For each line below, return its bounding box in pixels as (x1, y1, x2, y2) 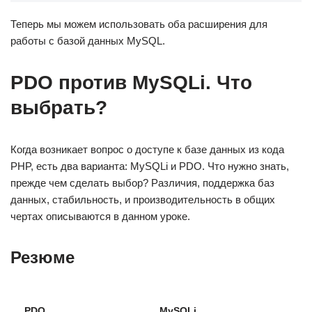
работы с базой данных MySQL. (10, 35, 165, 47)
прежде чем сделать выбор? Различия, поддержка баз (10, 177, 274, 189)
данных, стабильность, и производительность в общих (10, 194, 275, 205)
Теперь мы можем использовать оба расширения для (10, 18, 267, 30)
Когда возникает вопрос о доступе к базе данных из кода (10, 143, 284, 155)
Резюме (10, 248, 75, 267)
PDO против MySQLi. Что (10, 72, 252, 93)
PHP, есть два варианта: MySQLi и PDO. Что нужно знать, (10, 160, 289, 172)
